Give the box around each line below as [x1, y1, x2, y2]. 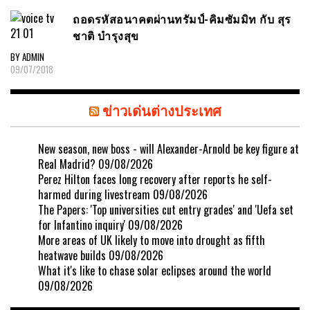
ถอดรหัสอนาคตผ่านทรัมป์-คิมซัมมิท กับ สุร [73, 10, 291, 28]
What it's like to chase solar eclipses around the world [38, 262, 271, 279]
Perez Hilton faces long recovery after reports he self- [38, 170, 272, 188]
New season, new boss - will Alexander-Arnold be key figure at [38, 140, 299, 157]
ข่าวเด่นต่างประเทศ [102, 99, 221, 120]
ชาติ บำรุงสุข [73, 27, 139, 44]
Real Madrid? [38, 155, 95, 172]
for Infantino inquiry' [38, 216, 125, 233]
